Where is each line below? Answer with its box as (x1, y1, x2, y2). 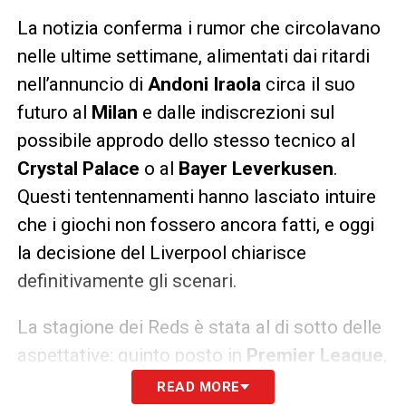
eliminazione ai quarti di (16, 372, 217, 395)
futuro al (16, 101, 92, 124)
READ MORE (157, 379, 240, 396)
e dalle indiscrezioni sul (137, 101, 334, 124)
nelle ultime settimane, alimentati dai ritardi (16, 45, 370, 68)
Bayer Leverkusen (178, 158, 333, 180)
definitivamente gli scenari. (16, 270, 237, 293)
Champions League (217, 372, 382, 395)
